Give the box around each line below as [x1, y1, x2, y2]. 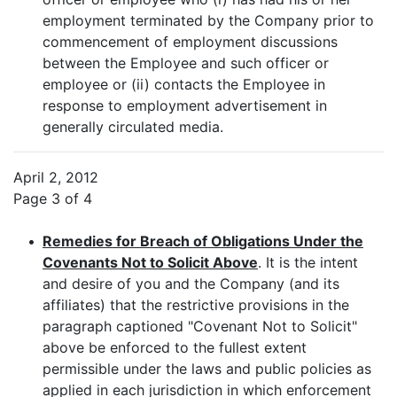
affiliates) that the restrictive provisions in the [43, 296, 349, 314]
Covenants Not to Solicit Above [43, 253, 258, 271]
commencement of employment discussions [43, 33, 338, 51]
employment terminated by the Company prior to [43, 12, 374, 29]
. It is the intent [258, 253, 358, 271]
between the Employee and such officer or [43, 54, 329, 72]
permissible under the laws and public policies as [43, 360, 371, 378]
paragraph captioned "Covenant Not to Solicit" [43, 317, 357, 335]
